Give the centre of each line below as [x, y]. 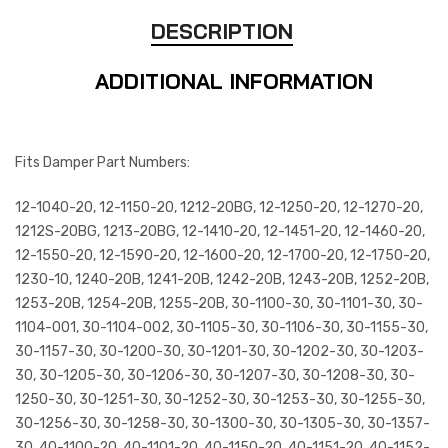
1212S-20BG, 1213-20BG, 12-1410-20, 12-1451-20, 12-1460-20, [220, 231]
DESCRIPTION [221, 30]
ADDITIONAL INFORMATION [234, 80]
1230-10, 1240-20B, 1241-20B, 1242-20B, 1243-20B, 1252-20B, [222, 279]
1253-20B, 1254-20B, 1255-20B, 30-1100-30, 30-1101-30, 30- [219, 303]
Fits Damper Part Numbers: [102, 162]
